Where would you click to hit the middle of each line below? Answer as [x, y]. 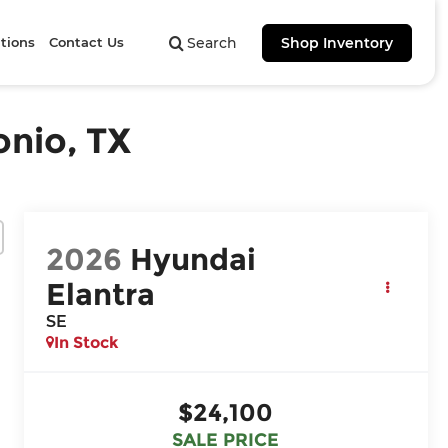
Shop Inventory [336, 43]
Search [211, 43]
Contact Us [87, 42]
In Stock [87, 342]
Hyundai [193, 259]
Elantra [101, 294]
